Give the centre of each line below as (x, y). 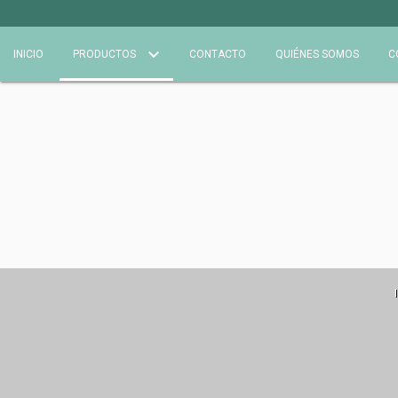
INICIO (28, 54)
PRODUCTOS (106, 54)
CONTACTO (218, 54)
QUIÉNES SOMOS (317, 54)
